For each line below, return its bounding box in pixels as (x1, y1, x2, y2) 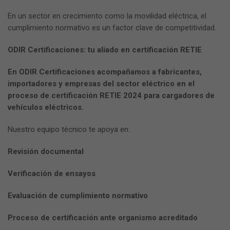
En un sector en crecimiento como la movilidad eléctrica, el (8, 11, 206, 21)
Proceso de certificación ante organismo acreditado (8, 213, 198, 223)
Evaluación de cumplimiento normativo (8, 191, 148, 201)
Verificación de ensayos (8, 169, 95, 179)
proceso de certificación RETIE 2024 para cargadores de (8, 91, 215, 101)
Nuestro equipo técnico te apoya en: (8, 125, 130, 135)
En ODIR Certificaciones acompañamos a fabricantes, (8, 67, 202, 77)
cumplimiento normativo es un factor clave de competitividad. (8, 23, 216, 33)
